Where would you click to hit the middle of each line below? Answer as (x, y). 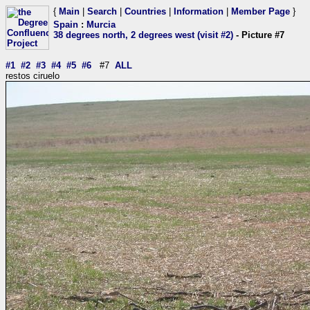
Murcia (101, 25)
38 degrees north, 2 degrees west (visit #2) (143, 35)
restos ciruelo (33, 76)
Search (102, 11)
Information (199, 11)
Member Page (261, 11)
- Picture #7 (259, 35)
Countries (145, 11)
